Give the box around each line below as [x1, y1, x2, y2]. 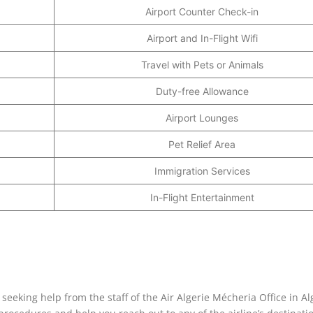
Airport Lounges [166, 111, 238, 124]
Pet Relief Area [168, 138, 235, 150]
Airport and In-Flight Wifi [146, 31, 258, 44]
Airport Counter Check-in [145, 5, 259, 17]
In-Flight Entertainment [150, 191, 254, 203]
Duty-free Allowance [155, 85, 249, 97]
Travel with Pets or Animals [140, 58, 263, 71]
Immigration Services [154, 164, 250, 177]
